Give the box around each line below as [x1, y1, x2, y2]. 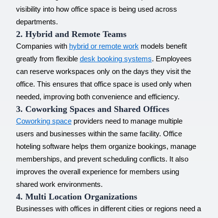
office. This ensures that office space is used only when [16, 80, 191, 88]
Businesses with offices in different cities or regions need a [16, 204, 201, 213]
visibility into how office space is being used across [16, 5, 177, 13]
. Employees [151, 54, 192, 63]
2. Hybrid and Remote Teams [16, 29, 127, 39]
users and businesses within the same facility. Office [16, 129, 182, 138]
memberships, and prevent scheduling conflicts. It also [16, 155, 188, 163]
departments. [16, 18, 58, 26]
